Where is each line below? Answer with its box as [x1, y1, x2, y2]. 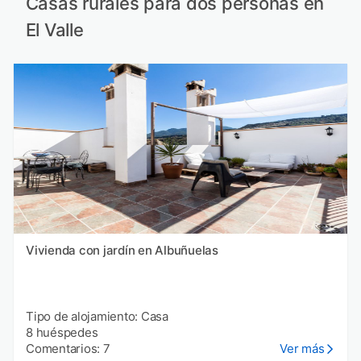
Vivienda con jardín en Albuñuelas [26, 242, 218, 258]
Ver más [280, 340, 325, 356]
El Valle [25, 19, 84, 41]
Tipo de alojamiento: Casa [26, 308, 168, 324]
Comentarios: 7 [26, 340, 110, 356]
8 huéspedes [26, 324, 98, 340]
